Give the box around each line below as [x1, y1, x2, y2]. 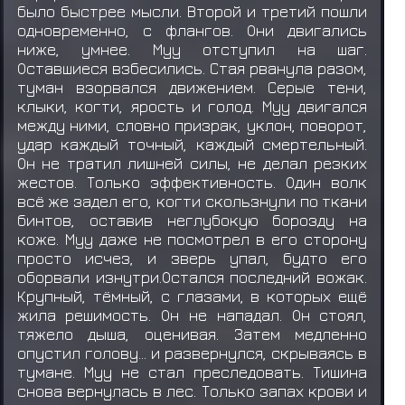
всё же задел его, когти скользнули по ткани [16, 191, 368, 211]
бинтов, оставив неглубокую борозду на [16, 210, 368, 230]
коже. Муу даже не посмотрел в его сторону [16, 229, 368, 249]
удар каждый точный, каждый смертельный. [16, 134, 368, 154]
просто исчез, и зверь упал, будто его [16, 248, 368, 268]
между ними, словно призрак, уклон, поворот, [16, 115, 368, 135]
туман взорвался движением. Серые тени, [16, 77, 368, 97]
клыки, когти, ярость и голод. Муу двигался [16, 96, 368, 116]
